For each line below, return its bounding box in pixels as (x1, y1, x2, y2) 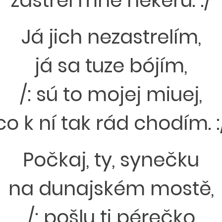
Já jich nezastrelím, (21, 23, 201, 51)
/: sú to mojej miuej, (20, 81, 202, 108)
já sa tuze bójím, (35, 52, 187, 79)
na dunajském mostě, (8, 175, 214, 202)
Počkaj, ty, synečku (23, 146, 199, 173)
